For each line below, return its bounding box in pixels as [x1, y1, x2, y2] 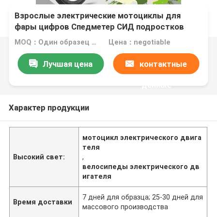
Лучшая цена [42, 59, 93, 69]
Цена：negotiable [108, 38, 170, 46]
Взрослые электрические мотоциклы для [15, 11, 181, 21]
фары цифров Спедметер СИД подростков [15, 22, 185, 32]
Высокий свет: [13, 153, 65, 161]
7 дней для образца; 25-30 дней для [82, 193, 203, 201]
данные [141, 79, 171, 90]
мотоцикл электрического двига [82, 133, 202, 141]
